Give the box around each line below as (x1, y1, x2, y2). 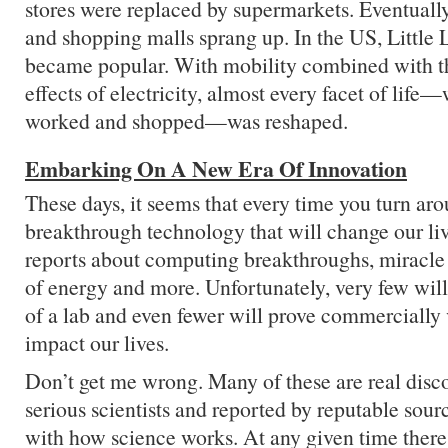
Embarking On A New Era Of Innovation (25, 153, 407, 184)
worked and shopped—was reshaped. (25, 106, 348, 135)
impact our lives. (25, 328, 169, 357)
